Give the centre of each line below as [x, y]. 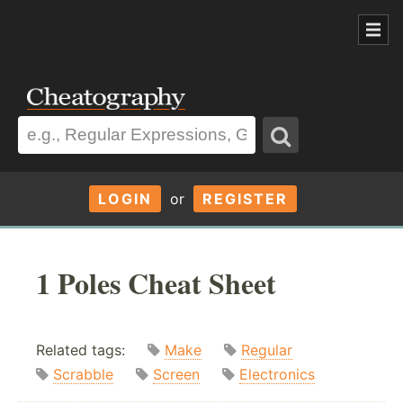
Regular [267, 350]
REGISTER [245, 198]
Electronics [277, 375]
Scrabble [83, 375]
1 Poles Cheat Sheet [156, 282]
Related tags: [92, 350]
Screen [176, 375]
